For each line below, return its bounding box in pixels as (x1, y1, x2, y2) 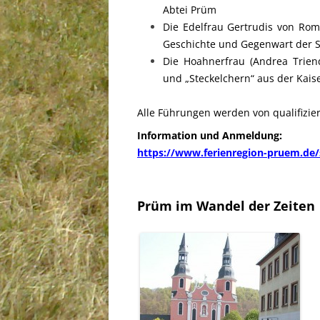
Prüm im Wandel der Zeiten (137, 197, 315, 214)
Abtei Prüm (163, 3, 216, 16)
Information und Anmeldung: (137, 129, 282, 142)
